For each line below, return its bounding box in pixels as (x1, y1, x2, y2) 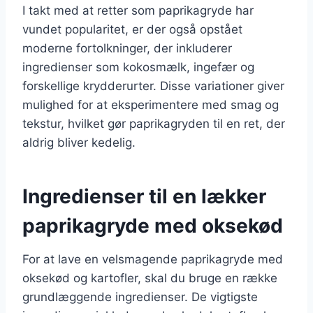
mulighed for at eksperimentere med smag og (22, 97, 279, 112)
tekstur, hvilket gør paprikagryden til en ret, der (22, 116, 285, 131)
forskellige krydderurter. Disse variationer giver (22, 78, 284, 93)
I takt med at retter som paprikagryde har (22, 3, 254, 17)
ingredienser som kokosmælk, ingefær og (22, 59, 254, 74)
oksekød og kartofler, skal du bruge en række (22, 270, 277, 285)
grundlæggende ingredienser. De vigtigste (22, 289, 258, 304)
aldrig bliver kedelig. (22, 135, 136, 150)
